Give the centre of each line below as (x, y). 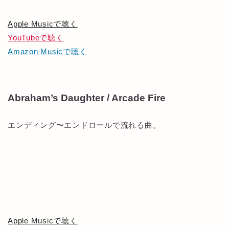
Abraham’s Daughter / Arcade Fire (87, 98)
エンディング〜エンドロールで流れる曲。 (84, 125)
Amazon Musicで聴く (48, 51)
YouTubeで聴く (36, 37)
